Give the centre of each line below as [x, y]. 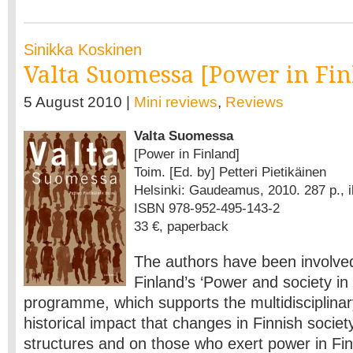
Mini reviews [176, 102]
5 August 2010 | [79, 102]
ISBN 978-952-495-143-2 [207, 208]
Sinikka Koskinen [83, 50]
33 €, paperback [181, 226]
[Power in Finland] [187, 154]
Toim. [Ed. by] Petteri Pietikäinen [230, 172]
